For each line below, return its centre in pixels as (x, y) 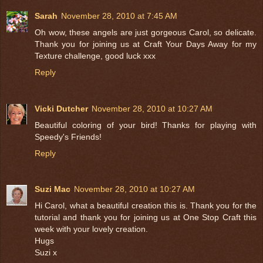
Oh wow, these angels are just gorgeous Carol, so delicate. (146, 32)
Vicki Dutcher (61, 108)
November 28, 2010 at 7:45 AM (119, 16)
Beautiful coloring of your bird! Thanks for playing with (146, 125)
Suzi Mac (53, 189)
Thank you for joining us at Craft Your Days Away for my (146, 44)
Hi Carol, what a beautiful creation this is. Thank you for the (146, 206)
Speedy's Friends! (68, 136)
